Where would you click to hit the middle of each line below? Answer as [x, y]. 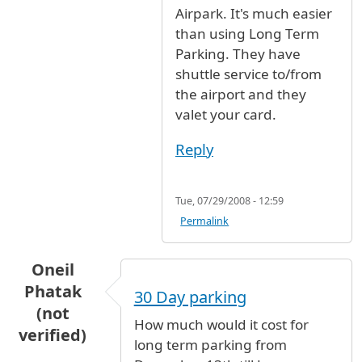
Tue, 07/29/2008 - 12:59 [229, 200]
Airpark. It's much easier [254, 13]
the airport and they [241, 94]
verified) [53, 335]
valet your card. [226, 114]
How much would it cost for [221, 324]
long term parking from [210, 344]
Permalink [205, 221]
